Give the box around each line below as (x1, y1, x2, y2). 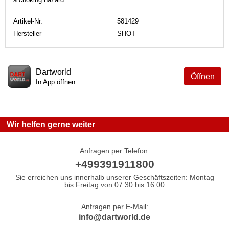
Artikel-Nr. (13, 17, 42, 25)
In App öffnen (36, 78, 75, 86)
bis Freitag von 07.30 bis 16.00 (64, 180, 165, 189)
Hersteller (13, 29, 41, 37)
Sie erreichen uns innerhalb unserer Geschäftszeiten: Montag (15, 173, 214, 181)
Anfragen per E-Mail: (81, 202, 148, 211)
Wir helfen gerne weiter (7, 120, 95, 129)
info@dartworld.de (79, 212, 150, 221)
